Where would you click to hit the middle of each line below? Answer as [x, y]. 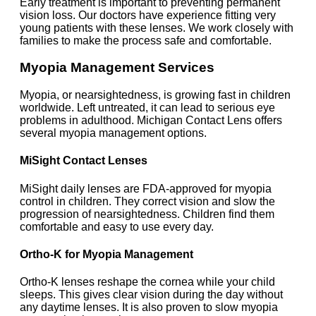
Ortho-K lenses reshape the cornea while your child [147, 282]
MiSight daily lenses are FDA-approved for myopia [146, 188]
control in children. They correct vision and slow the [147, 201]
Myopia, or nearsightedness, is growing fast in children [155, 95]
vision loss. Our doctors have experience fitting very [148, 15]
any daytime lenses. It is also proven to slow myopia [149, 308]
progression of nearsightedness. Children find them [147, 214]
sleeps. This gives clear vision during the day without [151, 295]
